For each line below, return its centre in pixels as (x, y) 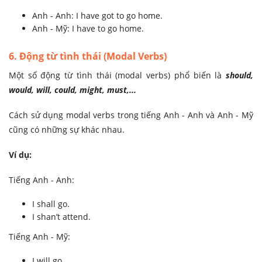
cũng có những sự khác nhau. (68, 130)
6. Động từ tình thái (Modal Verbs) (88, 56)
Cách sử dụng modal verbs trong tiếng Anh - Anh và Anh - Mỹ (131, 115)
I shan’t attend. (61, 217)
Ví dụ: (20, 155)
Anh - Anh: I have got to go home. (97, 16)
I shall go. (51, 204)
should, (239, 75)
